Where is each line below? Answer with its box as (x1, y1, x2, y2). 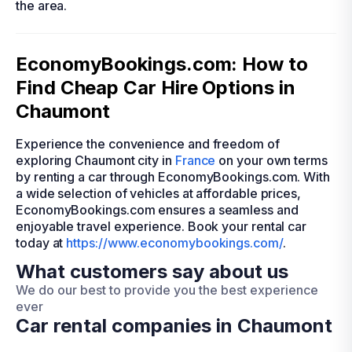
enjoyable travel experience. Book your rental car (16, 218, 307, 234)
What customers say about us (16, 260, 288, 283)
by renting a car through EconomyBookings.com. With (16, 169, 331, 185)
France (174, 152, 216, 168)
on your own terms (215, 152, 328, 168)
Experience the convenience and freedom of (16, 136, 280, 152)
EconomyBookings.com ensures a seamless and (16, 202, 299, 218)
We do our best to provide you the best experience (16, 282, 318, 298)
